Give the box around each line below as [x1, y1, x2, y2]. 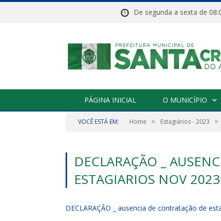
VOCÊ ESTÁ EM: [78, 117, 119, 126]
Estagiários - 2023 [160, 117, 210, 126]
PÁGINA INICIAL [84, 95, 136, 105]
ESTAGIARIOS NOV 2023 [74, 170, 220, 188]
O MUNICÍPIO [163, 95, 207, 105]
